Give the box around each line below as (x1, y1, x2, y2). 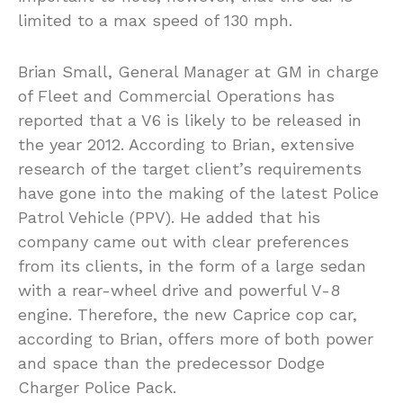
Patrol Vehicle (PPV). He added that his (18, 208, 320, 228)
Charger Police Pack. (18, 378, 176, 398)
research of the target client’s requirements (18, 159, 362, 179)
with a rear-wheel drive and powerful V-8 (18, 281, 340, 300)
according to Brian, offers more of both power (18, 329, 373, 349)
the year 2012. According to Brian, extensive (18, 135, 354, 155)
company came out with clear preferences (18, 232, 349, 252)
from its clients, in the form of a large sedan (18, 256, 366, 276)
